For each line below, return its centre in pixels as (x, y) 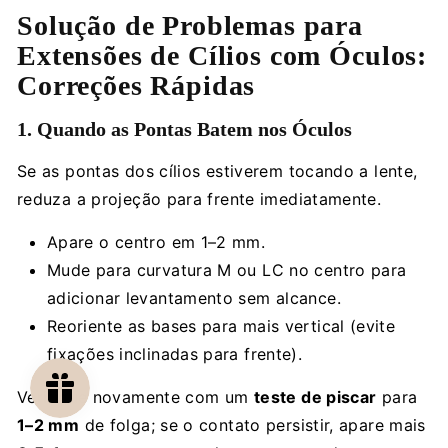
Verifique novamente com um (135, 396)
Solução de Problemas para (190, 25)
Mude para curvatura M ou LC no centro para (227, 269)
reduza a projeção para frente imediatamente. (199, 198)
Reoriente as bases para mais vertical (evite (221, 325)
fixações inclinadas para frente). (175, 353)
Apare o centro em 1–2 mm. (156, 241)
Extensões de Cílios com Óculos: (222, 55)
